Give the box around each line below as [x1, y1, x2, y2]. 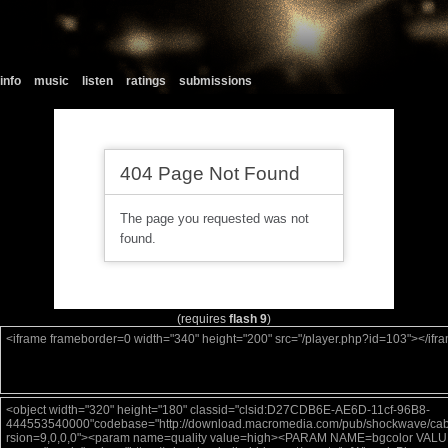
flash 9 [229, 312, 267, 326]
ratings [126, 74, 166, 88]
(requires [177, 312, 229, 326]
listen [82, 74, 113, 88]
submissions [179, 74, 252, 88]
